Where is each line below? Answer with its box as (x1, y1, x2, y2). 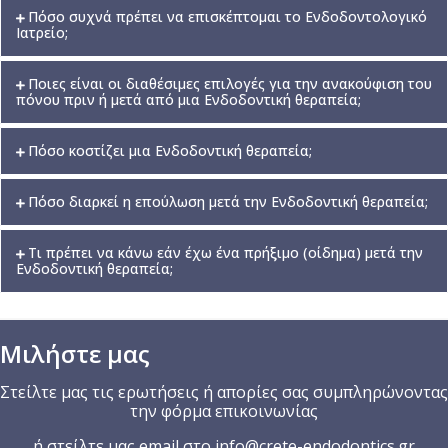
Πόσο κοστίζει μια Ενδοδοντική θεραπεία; (28, 141, 312, 161)
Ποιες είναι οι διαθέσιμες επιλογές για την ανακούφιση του (28, 74, 432, 94)
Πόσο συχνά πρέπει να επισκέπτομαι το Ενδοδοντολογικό (28, 7, 427, 27)
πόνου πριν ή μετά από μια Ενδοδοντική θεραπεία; (16, 90, 361, 110)
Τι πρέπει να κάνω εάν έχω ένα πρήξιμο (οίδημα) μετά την (28, 243, 423, 263)
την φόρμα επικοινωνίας (130, 400, 318, 423)
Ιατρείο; (16, 23, 68, 43)
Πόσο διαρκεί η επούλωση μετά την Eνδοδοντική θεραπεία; (28, 192, 428, 212)
